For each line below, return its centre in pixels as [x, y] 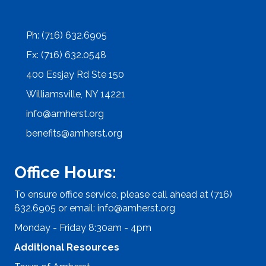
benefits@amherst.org [74, 133]
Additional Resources [67, 247]
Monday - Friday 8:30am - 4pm [83, 227]
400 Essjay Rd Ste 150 [75, 74]
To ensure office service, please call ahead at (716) [123, 194]
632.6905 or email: [56, 208]
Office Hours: [65, 172]
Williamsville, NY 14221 [76, 94]
